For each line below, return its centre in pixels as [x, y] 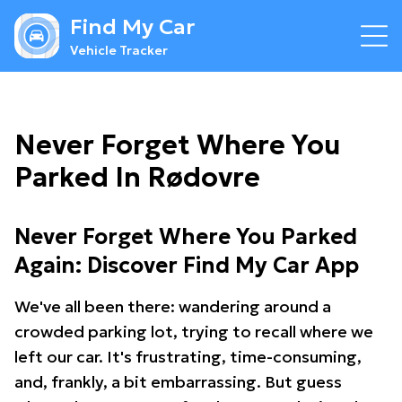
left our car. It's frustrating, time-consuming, [188, 357]
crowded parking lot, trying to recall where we [194, 332]
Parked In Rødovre [137, 177]
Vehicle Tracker [119, 50]
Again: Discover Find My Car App [187, 266]
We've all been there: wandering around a [173, 306]
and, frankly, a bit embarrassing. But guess [178, 382]
